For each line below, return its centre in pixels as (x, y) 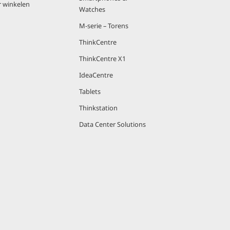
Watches (92, 9)
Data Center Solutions (112, 124)
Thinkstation (98, 108)
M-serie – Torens (104, 26)
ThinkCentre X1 (102, 59)
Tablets (90, 91)
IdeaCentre (96, 75)
